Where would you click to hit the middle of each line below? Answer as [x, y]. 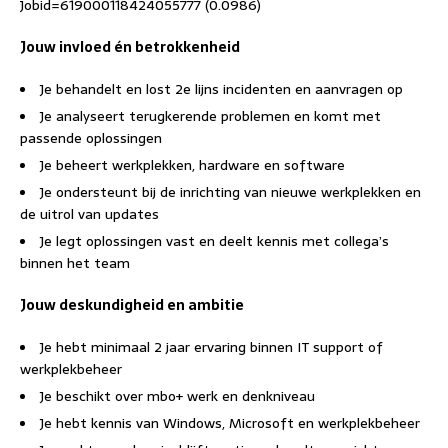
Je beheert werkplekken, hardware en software [192, 165]
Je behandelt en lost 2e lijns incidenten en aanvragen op [221, 89]
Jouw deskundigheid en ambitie [132, 305]
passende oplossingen [91, 138]
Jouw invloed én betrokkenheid [130, 47]
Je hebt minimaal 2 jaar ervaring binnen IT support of [211, 347]
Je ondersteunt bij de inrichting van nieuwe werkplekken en [230, 192]
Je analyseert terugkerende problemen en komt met [210, 116]
